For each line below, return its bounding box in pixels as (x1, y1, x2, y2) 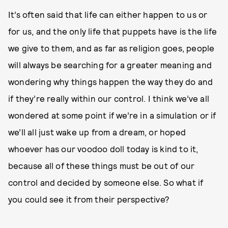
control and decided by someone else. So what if (8, 177, 204, 187)
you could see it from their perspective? (8, 194, 170, 204)
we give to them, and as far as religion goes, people (8, 43, 215, 53)
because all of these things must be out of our (8, 160, 195, 170)
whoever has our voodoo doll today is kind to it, (8, 144, 198, 154)
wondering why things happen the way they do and (8, 76, 213, 87)
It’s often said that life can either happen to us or (8, 9, 208, 19)
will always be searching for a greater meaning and (8, 60, 212, 70)
